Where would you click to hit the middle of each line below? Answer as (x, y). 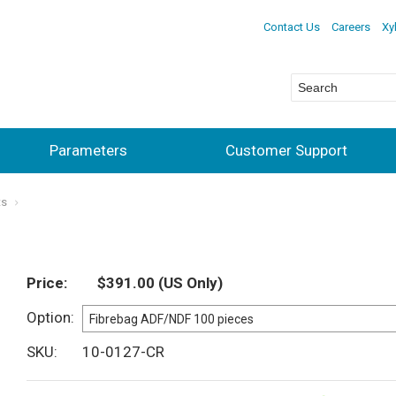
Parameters (88, 150)
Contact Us (291, 27)
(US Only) (189, 283)
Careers (350, 27)
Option (49, 318)
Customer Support (286, 150)
